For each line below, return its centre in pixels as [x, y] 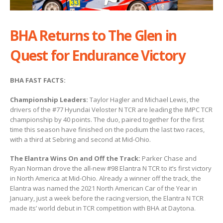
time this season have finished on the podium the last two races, [107, 129]
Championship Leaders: [49, 99]
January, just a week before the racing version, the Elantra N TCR [107, 198]
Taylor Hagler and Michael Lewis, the [144, 99]
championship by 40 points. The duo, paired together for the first [107, 119]
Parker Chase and [169, 159]
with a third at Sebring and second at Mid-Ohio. [80, 139]
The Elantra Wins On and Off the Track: [76, 159]
